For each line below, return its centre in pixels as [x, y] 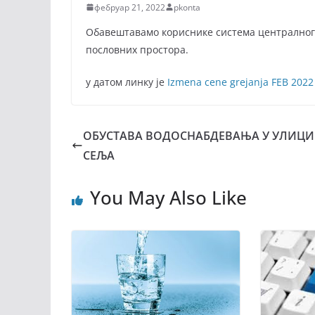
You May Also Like [168, 197]
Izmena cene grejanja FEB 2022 [240, 82]
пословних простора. [137, 49]
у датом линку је [127, 82]
